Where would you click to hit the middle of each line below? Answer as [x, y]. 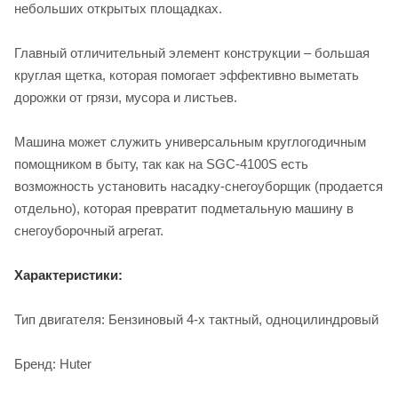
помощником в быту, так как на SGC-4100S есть [161, 163]
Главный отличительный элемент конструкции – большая [192, 52]
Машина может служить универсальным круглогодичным [190, 141]
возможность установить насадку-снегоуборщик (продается [199, 186]
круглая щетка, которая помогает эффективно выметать [187, 75]
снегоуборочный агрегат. [89, 230]
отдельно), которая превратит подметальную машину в [184, 208]
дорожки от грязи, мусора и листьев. [126, 97]
